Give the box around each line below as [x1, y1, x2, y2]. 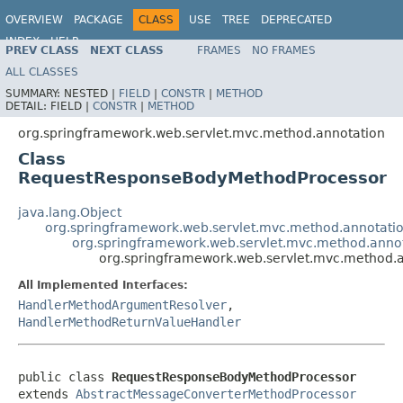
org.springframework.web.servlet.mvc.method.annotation [18, 125, 385, 140]
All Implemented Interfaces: [18, 278, 188, 291]
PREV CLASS [5, 43, 79, 57]
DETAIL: [5, 99, 50, 112]
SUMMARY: [5, 86, 64, 100]
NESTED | [64, 86, 119, 100]
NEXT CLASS [90, 43, 164, 57]
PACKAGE [74, 13, 123, 26]
